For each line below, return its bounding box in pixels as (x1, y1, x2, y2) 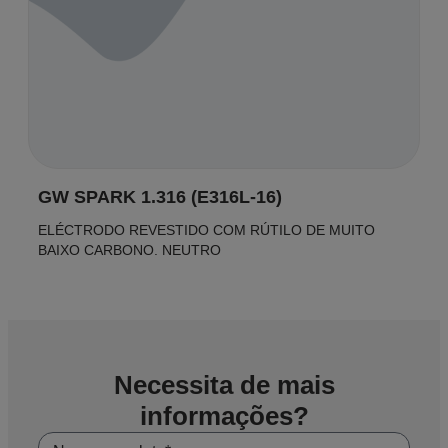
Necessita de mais (113, 370, 335, 400)
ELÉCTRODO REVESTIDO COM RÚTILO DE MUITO (38, 222, 375, 238)
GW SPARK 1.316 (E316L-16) (38, 187, 282, 207)
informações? (139, 401, 309, 431)
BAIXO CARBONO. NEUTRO (38, 242, 221, 258)
